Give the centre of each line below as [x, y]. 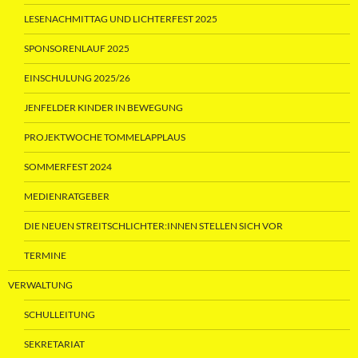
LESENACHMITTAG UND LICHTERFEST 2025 [121, 19]
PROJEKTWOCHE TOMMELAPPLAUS [105, 137]
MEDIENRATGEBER [67, 197]
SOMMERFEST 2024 [68, 167]
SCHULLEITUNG [60, 315]
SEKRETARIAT [54, 344]
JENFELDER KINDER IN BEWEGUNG [103, 108]
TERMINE [45, 256]
